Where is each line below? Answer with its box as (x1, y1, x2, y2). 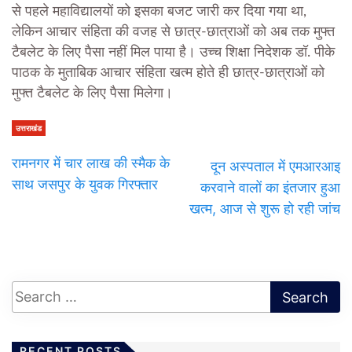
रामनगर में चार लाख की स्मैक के (12, 154, 170, 171)
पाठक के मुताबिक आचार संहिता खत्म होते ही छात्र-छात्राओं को (12, 65, 324, 80)
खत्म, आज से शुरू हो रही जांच (189, 200, 340, 217)
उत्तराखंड (16, 123, 42, 133)
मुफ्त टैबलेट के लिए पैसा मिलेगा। (12, 86, 177, 101)
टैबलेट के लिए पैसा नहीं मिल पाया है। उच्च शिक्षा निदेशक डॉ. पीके (12, 45, 335, 60)
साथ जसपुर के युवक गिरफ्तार (12, 175, 158, 192)
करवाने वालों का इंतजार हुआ (200, 178, 340, 196)
